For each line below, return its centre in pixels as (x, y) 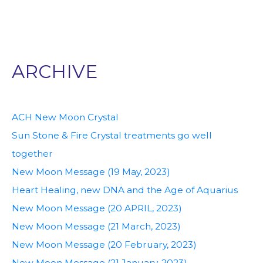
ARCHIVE (55, 71)
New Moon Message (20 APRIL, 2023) (97, 208)
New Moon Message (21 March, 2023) (96, 226)
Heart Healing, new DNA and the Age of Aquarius (125, 190)
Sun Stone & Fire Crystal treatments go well (112, 135)
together (32, 153)
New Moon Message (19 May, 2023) (91, 171)
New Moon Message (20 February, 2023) (104, 244)
